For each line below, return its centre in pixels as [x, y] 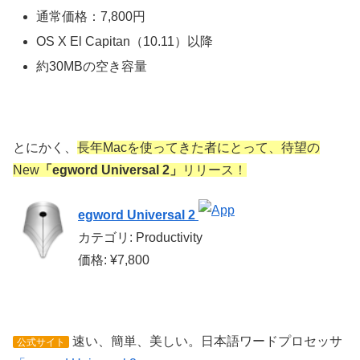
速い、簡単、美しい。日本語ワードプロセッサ [206, 342]
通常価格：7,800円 [91, 16]
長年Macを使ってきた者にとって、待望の [198, 147]
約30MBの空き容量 [92, 67]
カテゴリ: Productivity [140, 238]
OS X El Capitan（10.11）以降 [125, 41]
